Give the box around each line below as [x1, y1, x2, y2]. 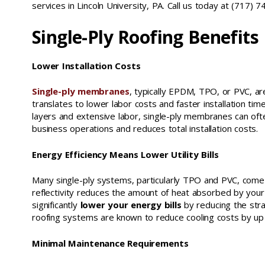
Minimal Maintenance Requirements [32, 237, 189, 249]
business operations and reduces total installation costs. [32, 122, 258, 134]
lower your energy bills [80, 199, 182, 211]
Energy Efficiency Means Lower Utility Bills [32, 148, 219, 160]
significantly [32, 199, 80, 211]
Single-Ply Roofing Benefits [32, 24, 258, 49]
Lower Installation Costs [32, 59, 141, 72]
